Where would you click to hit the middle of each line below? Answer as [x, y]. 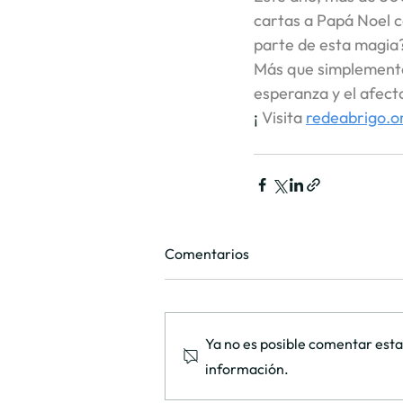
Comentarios [207, 254]
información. [247, 369]
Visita [282, 118]
